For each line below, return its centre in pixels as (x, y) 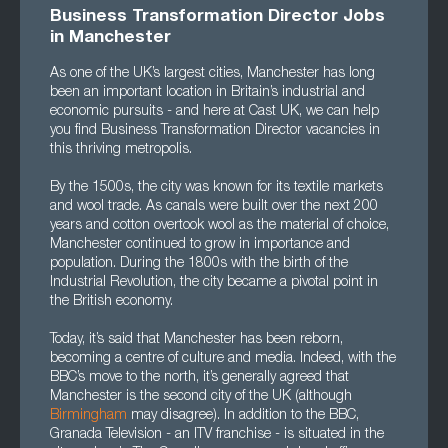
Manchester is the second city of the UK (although (201, 397)
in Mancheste (107, 38)
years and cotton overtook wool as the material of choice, (219, 226)
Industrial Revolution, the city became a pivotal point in (214, 283)
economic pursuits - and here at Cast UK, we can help (214, 112)
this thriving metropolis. (121, 150)
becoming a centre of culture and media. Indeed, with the (223, 359)
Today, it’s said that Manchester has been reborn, (196, 340)
